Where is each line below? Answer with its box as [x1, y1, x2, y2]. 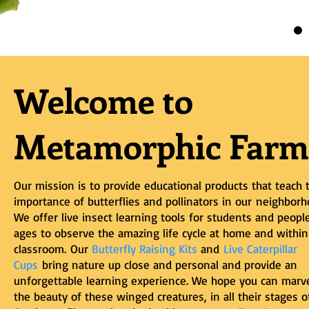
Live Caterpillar [223, 241, 297, 257]
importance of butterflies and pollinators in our [14, 194, 256, 209]
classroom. [14, 241, 70, 257]
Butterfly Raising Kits [92, 241, 201, 257]
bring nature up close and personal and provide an [38, 257, 297, 272]
